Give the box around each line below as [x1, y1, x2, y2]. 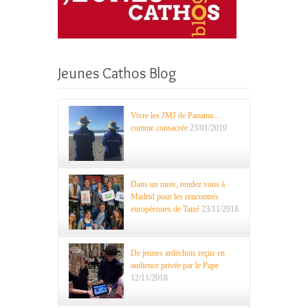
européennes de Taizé [131, 203, 199, 214]
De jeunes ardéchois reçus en [131, 247, 225, 258]
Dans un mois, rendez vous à [131, 179, 225, 189]
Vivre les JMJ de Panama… [131, 110, 221, 120]
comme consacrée [131, 122, 188, 133]
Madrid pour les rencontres [131, 191, 219, 201]
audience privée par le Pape [131, 260, 219, 270]
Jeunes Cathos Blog [58, 63, 177, 82]
